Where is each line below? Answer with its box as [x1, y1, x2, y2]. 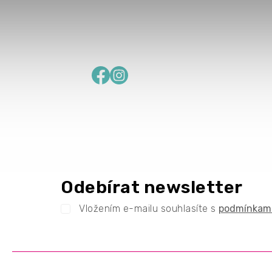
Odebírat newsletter [61, 176, 243, 197]
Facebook [92, 67, 135, 80]
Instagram [110, 67, 157, 80]
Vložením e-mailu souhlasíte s [79, 202, 219, 214]
